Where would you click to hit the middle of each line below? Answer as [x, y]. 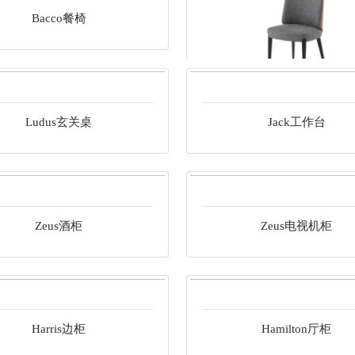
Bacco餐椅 [59, 142]
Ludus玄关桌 [59, 122]
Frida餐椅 [59, 38]
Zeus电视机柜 [296, 225]
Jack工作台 [296, 122]
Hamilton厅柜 [296, 329]
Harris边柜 [59, 329]
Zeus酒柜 [59, 225]
